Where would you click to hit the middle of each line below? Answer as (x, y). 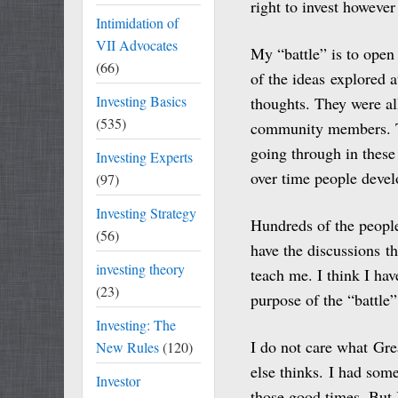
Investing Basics (141, 101)
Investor (118, 381)
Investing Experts (144, 157)
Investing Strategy (146, 213)
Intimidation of (137, 23)
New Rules (127, 347)
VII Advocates (137, 45)
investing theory (140, 269)
